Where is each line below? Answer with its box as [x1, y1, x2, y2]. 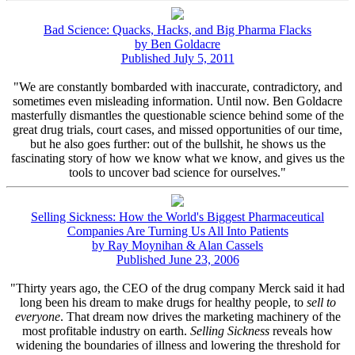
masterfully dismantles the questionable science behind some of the [11, 108, 344, 122]
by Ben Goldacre [135, 36, 220, 51]
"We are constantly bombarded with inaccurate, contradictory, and [13, 79, 342, 94]
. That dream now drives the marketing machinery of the [59, 309, 341, 323]
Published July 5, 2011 [120, 51, 235, 65]
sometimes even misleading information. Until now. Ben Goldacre [13, 94, 342, 108]
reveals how [269, 323, 333, 338]
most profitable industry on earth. [22, 323, 190, 338]
